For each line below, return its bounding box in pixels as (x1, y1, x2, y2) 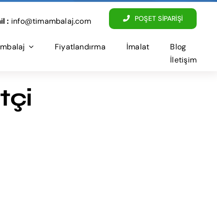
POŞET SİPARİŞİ (135, 14, 183, 23)
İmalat (126, 41, 150, 52)
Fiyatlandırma (54, 41, 106, 52)
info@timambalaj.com (9, 16, 91, 26)
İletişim (170, 54, 197, 65)
